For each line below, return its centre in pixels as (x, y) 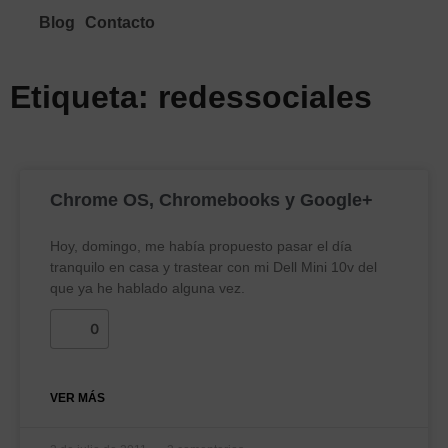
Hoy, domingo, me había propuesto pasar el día (201, 246)
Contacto (120, 22)
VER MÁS (77, 398)
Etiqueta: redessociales (191, 97)
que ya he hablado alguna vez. (147, 288)
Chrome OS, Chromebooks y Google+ (211, 200)
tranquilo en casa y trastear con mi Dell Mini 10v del (213, 267)
